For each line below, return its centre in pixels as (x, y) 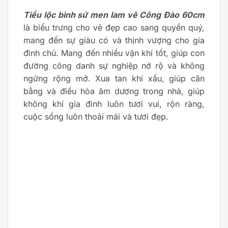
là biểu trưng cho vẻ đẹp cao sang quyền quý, (114, 28)
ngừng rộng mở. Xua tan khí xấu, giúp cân (114, 79)
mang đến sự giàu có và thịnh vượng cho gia (114, 40)
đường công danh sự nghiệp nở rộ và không (114, 66)
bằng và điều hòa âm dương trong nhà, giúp (114, 91)
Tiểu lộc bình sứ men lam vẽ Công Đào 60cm (114, 15)
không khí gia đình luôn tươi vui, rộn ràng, (114, 104)
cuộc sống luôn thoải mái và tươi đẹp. (96, 117)
